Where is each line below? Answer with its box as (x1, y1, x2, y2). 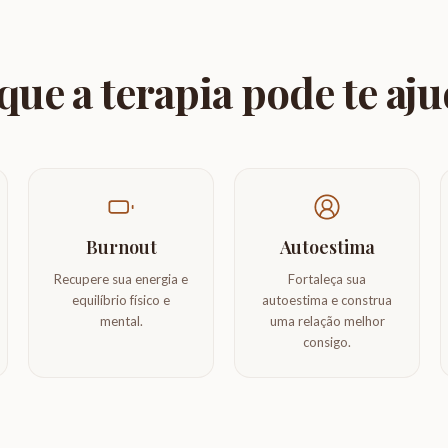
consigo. (303, 334, 351, 350)
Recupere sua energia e (54, 271, 188, 287)
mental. (99, 313, 143, 329)
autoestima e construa (262, 292, 392, 308)
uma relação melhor (269, 313, 385, 329)
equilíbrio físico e (72, 292, 170, 308)
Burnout (85, 235, 157, 259)
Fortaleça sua (288, 271, 366, 287)
